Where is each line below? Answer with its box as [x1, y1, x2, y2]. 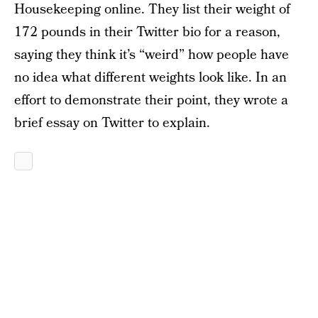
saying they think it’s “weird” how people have [14, 45, 289, 65]
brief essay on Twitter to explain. [14, 114, 210, 133]
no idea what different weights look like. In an [14, 68, 287, 87]
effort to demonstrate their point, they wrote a [14, 91, 288, 110]
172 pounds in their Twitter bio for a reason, [14, 23, 280, 42]
